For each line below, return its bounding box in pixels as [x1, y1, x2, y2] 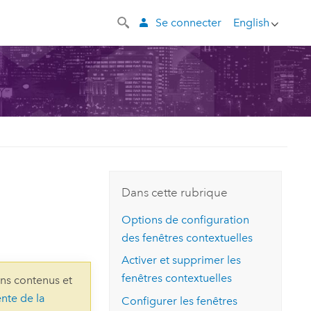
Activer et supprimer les [121, 253, 242, 267]
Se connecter [155, 15, 221, 29]
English [233, 15, 269, 29]
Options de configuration [121, 212, 250, 226]
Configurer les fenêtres [121, 294, 238, 308]
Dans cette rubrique [121, 185, 228, 200]
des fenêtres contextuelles [121, 230, 253, 244]
